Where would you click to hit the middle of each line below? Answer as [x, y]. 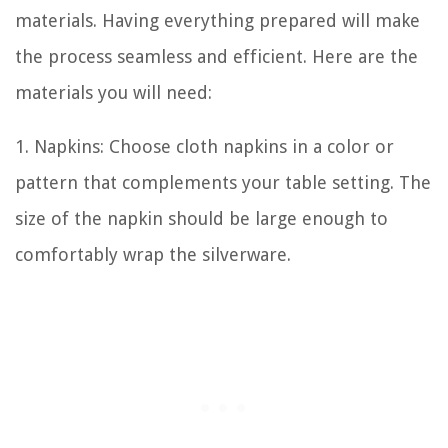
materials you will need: [113, 93]
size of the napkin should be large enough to [201, 219]
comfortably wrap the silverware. [153, 255]
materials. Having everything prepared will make [217, 21]
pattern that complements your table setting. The [223, 183]
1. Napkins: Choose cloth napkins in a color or [204, 147]
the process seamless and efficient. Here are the [216, 57]
